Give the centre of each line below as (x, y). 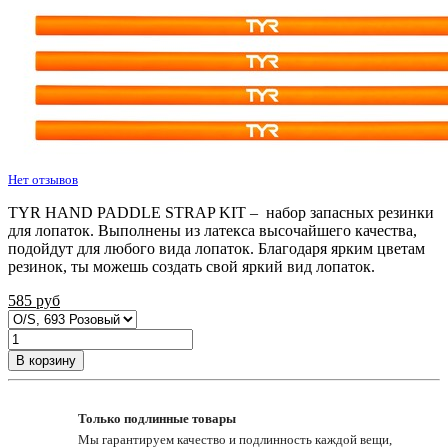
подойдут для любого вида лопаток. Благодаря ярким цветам (216, 249)
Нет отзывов (43, 180)
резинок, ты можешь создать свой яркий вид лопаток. (191, 267)
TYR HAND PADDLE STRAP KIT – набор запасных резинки (221, 213)
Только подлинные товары (157, 419)
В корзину (46, 361)
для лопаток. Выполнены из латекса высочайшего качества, (212, 231)
